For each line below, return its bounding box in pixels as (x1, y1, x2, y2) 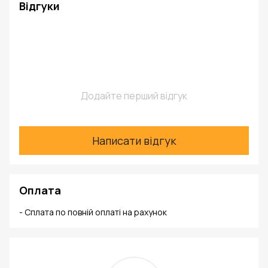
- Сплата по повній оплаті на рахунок (19, 206, 167, 218)
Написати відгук (92, 133, 176, 148)
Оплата (19, 183, 61, 198)
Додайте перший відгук (81, 89, 187, 103)
